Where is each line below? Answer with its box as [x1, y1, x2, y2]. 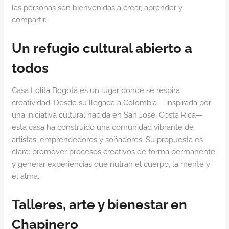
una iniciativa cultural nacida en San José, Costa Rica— [12, 110, 203, 120]
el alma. [12, 172, 39, 181]
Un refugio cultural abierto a [12, 40, 192, 56]
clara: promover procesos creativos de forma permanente [12, 147, 215, 156]
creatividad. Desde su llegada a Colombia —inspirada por [12, 98, 211, 107]
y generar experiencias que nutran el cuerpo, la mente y [12, 159, 210, 169]
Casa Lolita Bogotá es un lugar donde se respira [12, 86, 180, 95]
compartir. [12, 15, 47, 25]
